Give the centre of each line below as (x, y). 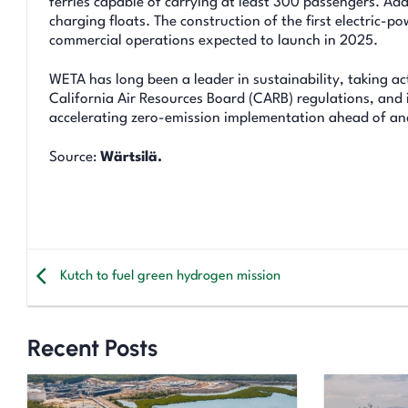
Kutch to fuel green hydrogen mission (168, 277)
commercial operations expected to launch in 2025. (214, 41)
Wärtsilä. (131, 158)
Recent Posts (92, 347)
